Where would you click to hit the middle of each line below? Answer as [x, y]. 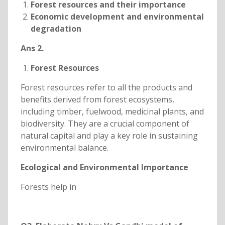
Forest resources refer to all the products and [106, 88]
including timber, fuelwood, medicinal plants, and [112, 112]
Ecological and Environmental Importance [104, 167]
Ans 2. [32, 48]
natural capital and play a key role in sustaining [109, 136]
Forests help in [48, 187]
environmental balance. [64, 148]
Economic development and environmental [117, 17]
